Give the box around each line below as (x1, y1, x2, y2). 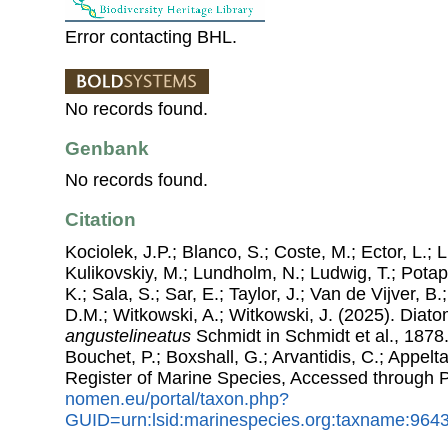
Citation (65, 209, 136, 231)
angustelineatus (65, 325, 191, 346)
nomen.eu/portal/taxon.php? (65, 388, 289, 409)
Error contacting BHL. (65, 26, 237, 47)
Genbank (65, 137, 149, 159)
